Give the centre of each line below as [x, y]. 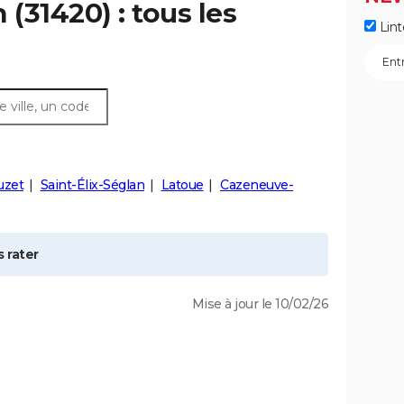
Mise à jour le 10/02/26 [260, 304]
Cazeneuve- [257, 185]
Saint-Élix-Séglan [92, 185]
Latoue [182, 185]
